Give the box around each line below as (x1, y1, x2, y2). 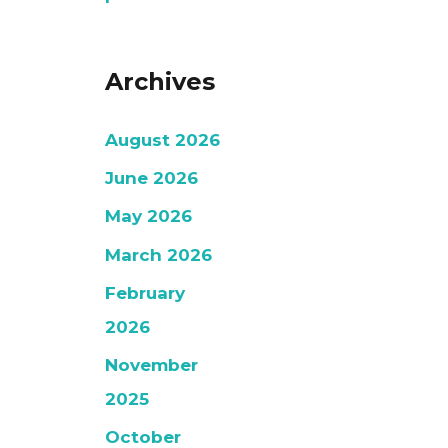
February (105, 282, 186, 303)
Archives (105, 67, 216, 97)
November (105, 355, 199, 376)
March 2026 (105, 244, 213, 265)
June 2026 (105, 168, 199, 189)
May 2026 (105, 206, 193, 227)
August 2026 (105, 129, 221, 150)
